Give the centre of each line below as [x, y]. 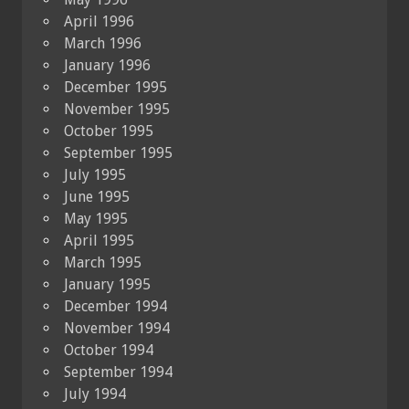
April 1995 [99, 240]
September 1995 [118, 152]
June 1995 [97, 196]
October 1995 [109, 131]
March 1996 [103, 43]
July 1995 [95, 174]
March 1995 [103, 262]
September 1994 [118, 372]
